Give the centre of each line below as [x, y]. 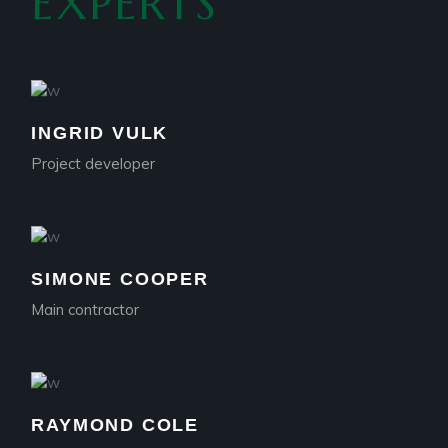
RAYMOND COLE [115, 425]
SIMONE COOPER [120, 278]
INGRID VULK [100, 132]
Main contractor [85, 309]
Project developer [93, 163]
